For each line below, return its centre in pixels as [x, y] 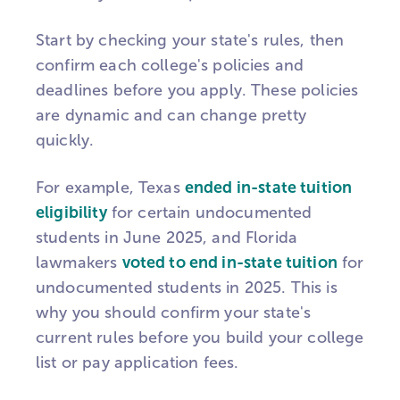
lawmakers [79, 262]
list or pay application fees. [137, 362]
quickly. [67, 141]
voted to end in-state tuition [229, 262]
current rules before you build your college [200, 337]
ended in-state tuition [268, 187]
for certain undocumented [209, 212]
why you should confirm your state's [174, 312]
